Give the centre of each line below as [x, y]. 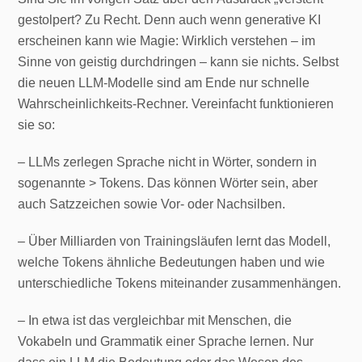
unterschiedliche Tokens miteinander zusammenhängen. [180, 283]
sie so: [37, 125]
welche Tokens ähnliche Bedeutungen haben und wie [172, 262]
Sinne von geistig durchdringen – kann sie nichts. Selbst [179, 62]
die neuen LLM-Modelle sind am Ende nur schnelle [164, 83]
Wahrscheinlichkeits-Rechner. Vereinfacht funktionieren [176, 104]
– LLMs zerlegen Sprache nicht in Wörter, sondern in [168, 162]
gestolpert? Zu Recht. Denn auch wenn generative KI [170, 20]
